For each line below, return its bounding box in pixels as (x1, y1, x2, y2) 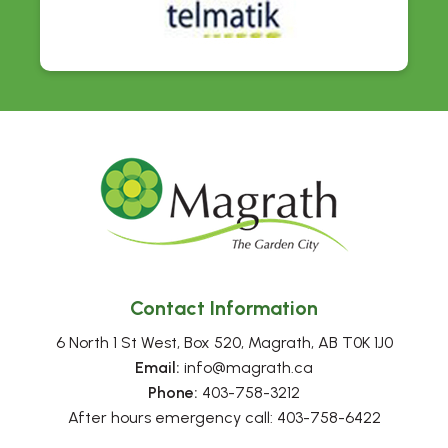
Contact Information (130, 296, 318, 321)
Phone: (148, 383, 198, 403)
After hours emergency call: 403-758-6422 (67, 408, 381, 428)
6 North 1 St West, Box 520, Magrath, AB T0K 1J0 (55, 333, 393, 353)
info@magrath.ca (180, 358, 313, 378)
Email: (135, 358, 180, 378)
